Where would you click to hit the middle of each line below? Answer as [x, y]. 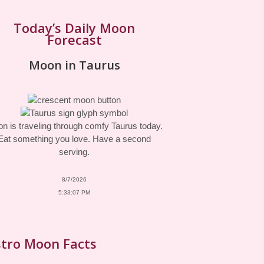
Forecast [74, 39]
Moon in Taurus [74, 65]
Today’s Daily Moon [74, 28]
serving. [74, 152]
